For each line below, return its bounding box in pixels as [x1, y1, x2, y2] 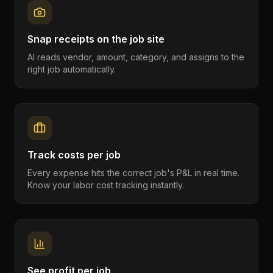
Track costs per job [27, 149, 121, 161]
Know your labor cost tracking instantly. [27, 180, 184, 190]
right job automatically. [27, 64, 116, 74]
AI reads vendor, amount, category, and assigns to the [27, 52, 244, 62]
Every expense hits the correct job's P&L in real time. [27, 168, 239, 178]
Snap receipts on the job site [27, 33, 165, 45]
